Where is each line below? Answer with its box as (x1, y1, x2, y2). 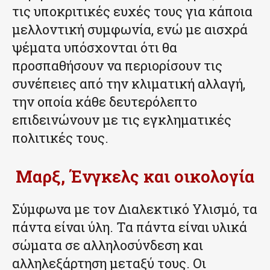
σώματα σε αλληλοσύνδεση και (12, 236, 203, 254)
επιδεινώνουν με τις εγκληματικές (12, 111, 231, 129)
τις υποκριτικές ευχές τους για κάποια (12, 2, 253, 20)
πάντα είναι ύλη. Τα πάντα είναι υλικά (12, 218, 247, 236)
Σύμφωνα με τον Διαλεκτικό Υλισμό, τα (12, 200, 257, 218)
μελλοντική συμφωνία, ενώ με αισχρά (12, 20, 248, 39)
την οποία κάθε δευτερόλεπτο (12, 93, 197, 111)
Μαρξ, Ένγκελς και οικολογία (16, 165, 254, 188)
